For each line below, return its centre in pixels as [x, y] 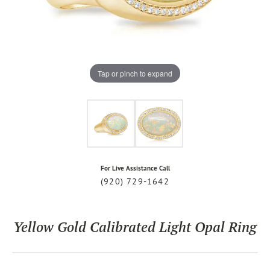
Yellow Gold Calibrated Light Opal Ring [135, 227]
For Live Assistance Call [135, 168]
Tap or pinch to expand [135, 73]
